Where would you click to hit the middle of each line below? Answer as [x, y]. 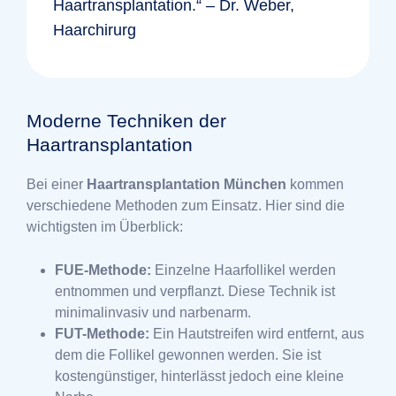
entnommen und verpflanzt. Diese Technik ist [195, 291]
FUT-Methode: [102, 333]
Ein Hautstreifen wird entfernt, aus [257, 333]
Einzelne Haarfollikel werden [244, 270]
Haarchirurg [95, 30]
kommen [315, 184]
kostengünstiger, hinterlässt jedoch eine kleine [199, 376]
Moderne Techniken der [126, 120]
